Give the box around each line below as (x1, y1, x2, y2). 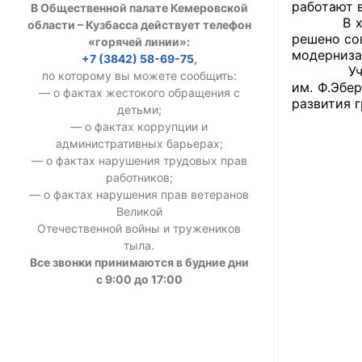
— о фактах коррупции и (70, 119, 208, 133)
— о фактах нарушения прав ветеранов (29, 187, 249, 201)
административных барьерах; (55, 136, 223, 150)
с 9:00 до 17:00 (95, 271, 183, 286)
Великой (116, 204, 162, 218)
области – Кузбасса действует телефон (27, 17, 251, 32)
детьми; (116, 102, 162, 116)
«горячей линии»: (88, 34, 190, 48)
